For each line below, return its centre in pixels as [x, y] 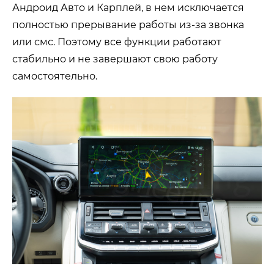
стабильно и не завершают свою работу [115, 59]
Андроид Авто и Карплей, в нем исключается [128, 8]
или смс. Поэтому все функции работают [117, 42]
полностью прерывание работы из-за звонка [128, 25]
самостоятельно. [55, 76]
